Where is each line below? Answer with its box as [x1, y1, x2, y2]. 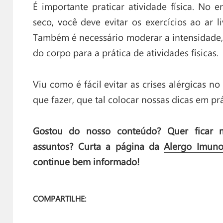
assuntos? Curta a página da [32, 139, 164, 153]
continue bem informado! [32, 155, 139, 168]
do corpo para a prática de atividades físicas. [32, 46, 219, 59]
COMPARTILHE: [32, 193, 86, 204]
